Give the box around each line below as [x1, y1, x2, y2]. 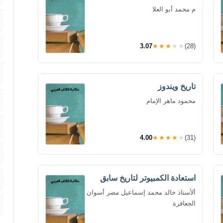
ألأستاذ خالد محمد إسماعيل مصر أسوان [87, 188, 196, 196]
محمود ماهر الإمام [146, 97, 196, 105]
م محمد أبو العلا [152, 5, 196, 13]
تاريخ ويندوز [158, 82, 196, 91]
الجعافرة [173, 199, 196, 207]
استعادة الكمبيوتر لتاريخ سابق [100, 173, 196, 182]
